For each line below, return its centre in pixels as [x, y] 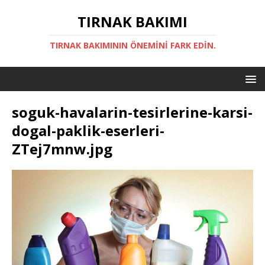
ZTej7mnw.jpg [62, 149]
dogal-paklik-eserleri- [88, 130]
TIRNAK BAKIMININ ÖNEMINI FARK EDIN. [132, 45]
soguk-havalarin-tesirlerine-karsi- [132, 112]
